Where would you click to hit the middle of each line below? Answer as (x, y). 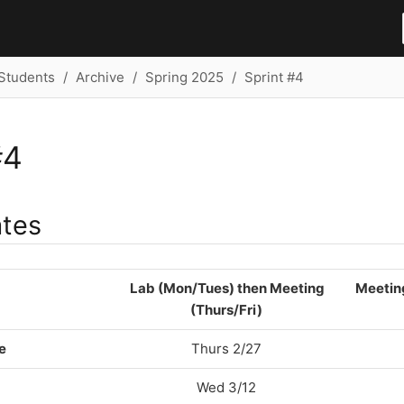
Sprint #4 (274, 77)
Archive (100, 77)
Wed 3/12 (226, 387)
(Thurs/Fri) (226, 309)
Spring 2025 (184, 77)
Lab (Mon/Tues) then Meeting (226, 288)
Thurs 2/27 (226, 348)
